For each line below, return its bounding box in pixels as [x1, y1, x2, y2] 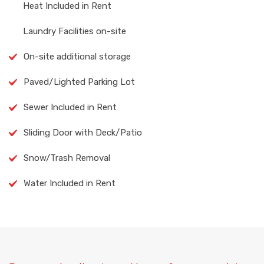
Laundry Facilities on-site [23, 26, 126, 37]
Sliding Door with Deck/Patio [24, 127, 142, 138]
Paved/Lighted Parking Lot [24, 77, 135, 88]
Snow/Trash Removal [24, 153, 110, 164]
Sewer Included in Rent [24, 102, 117, 113]
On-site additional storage [24, 51, 131, 62]
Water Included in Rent [24, 178, 115, 189]
